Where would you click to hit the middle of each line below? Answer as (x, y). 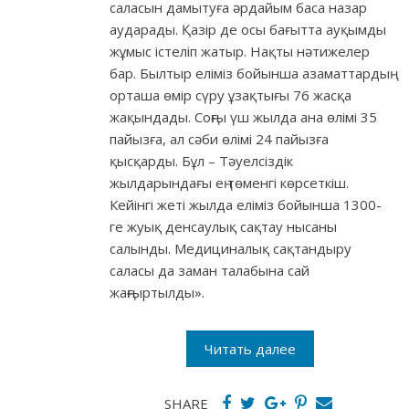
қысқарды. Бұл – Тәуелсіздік (201, 161)
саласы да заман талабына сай (210, 271)
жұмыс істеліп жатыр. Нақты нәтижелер (240, 52)
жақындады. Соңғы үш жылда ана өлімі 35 (243, 117)
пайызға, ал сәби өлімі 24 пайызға (219, 139)
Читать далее (250, 349)
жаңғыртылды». (157, 293)
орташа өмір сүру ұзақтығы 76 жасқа (231, 95)
